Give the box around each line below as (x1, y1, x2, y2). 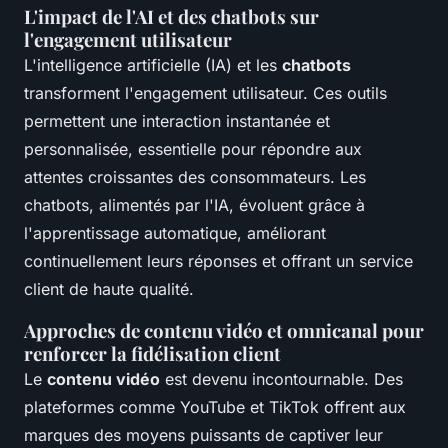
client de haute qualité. (24, 279, 194, 300)
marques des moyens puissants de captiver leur (24, 425, 383, 446)
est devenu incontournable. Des (160, 369, 403, 390)
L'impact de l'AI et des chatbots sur (24, 4, 319, 30)
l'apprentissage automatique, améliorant (24, 223, 326, 244)
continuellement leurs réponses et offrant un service (24, 251, 413, 272)
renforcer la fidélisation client (24, 341, 281, 367)
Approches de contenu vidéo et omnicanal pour (24, 318, 424, 344)
